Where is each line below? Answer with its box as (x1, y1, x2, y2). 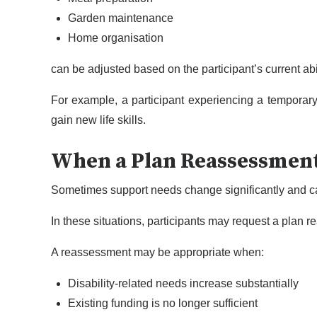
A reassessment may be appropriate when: (51, 246, 264, 259)
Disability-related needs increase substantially (68, 277, 299, 290)
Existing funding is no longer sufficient (68, 297, 258, 310)
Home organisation (68, 32, 163, 45)
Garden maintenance (68, 12, 173, 25)
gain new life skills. (51, 114, 146, 127)
